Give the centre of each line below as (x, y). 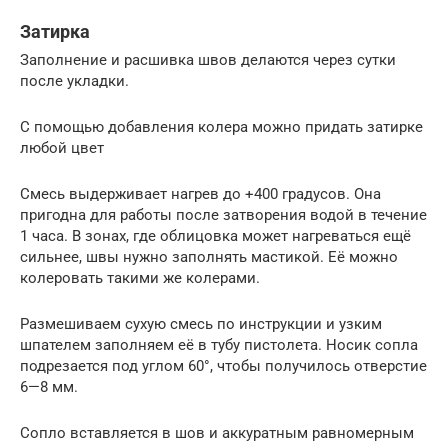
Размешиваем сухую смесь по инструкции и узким (201, 324)
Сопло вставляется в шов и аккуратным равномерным (217, 433)
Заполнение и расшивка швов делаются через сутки (208, 60)
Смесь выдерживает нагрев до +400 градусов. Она (200, 194)
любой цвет (62, 148)
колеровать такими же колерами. (140, 278)
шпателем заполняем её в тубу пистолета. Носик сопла (219, 345)
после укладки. (74, 81)
